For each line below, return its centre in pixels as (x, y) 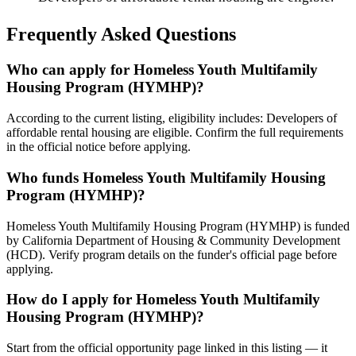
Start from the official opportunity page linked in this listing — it (167, 347)
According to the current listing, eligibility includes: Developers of (172, 118)
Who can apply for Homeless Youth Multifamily (162, 70)
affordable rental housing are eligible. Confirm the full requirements (175, 133)
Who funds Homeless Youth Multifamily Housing (166, 177)
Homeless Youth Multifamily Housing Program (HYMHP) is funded (178, 226)
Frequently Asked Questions (121, 35)
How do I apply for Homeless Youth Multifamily (163, 300)
